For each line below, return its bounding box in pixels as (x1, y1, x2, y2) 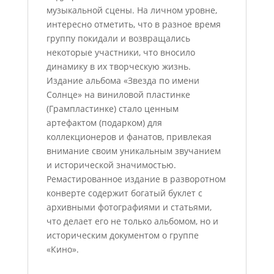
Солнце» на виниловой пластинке (46, 89, 190, 100)
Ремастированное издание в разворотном (46, 173, 226, 185)
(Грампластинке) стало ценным (46, 103, 179, 114)
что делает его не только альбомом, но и (46, 215, 218, 227)
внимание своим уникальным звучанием (46, 145, 221, 157)
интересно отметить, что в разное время (46, 18, 221, 30)
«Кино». (46, 243, 79, 255)
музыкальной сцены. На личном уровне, (46, 4, 217, 16)
